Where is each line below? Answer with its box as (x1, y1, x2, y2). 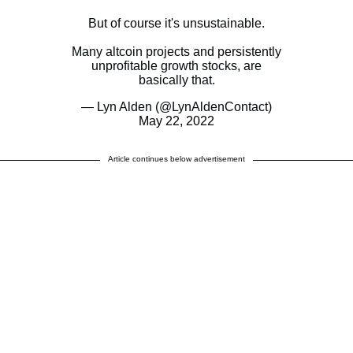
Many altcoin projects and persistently (72, 45, 281, 59)
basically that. (138, 73, 215, 87)
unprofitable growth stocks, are (91, 59, 262, 73)
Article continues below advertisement (108, 154, 245, 164)
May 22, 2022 (139, 114, 214, 128)
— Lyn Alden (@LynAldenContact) (81, 100, 272, 114)
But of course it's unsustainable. (88, 17, 265, 31)
